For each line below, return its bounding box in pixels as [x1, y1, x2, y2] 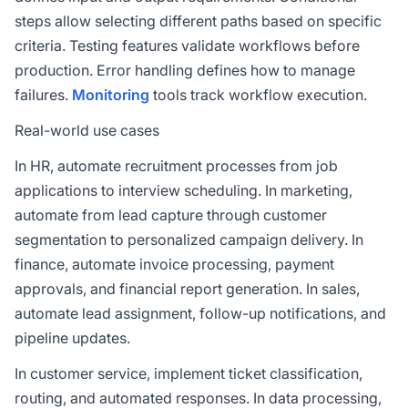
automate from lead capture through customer [15, 206, 327, 224]
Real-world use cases [15, 121, 159, 139]
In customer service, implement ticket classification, [15, 364, 362, 382]
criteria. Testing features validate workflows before [15, 36, 360, 55]
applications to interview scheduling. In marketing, [15, 181, 352, 199]
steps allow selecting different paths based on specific [15, 12, 382, 30]
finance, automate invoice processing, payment [15, 255, 334, 273]
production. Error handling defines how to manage [15, 61, 355, 79]
